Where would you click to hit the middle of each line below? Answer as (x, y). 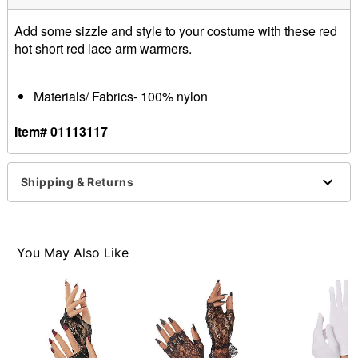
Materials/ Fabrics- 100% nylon (120, 96)
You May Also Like (73, 253)
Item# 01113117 (61, 131)
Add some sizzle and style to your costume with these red (175, 30)
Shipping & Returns (77, 182)
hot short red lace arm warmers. (103, 48)
